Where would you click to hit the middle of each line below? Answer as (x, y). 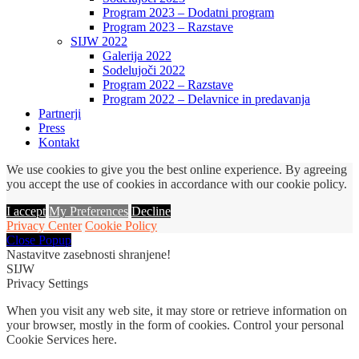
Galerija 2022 (137, 56)
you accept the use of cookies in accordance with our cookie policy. (177, 184)
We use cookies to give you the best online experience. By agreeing (177, 170)
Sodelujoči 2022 (144, 71)
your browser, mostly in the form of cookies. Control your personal (175, 325)
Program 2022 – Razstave (168, 85)
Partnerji (60, 114)
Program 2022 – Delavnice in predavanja (206, 99)
